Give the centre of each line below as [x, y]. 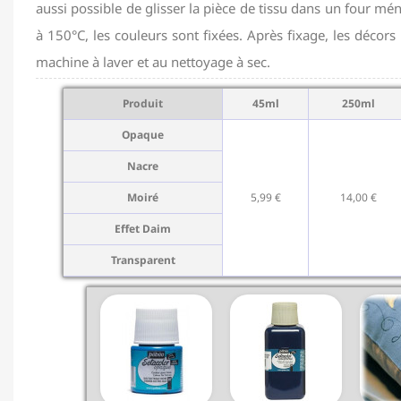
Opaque [143, 135]
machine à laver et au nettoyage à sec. [153, 62]
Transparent [143, 260]
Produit [143, 104]
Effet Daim [143, 229]
